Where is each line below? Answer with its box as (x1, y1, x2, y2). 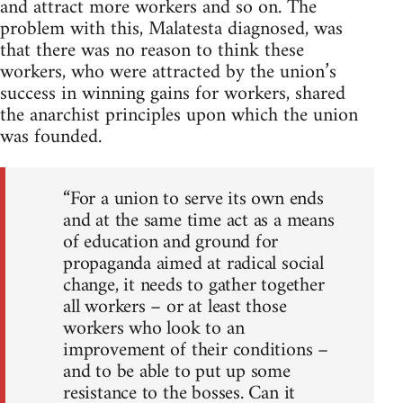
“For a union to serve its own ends (63, 181, 324, 217)
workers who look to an (63, 310, 245, 346)
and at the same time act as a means (63, 202, 335, 238)
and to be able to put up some (63, 354, 291, 390)
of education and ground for (63, 224, 279, 260)
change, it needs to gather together (63, 267, 325, 303)
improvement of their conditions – (63, 332, 329, 368)
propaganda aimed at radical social (63, 246, 324, 282)
